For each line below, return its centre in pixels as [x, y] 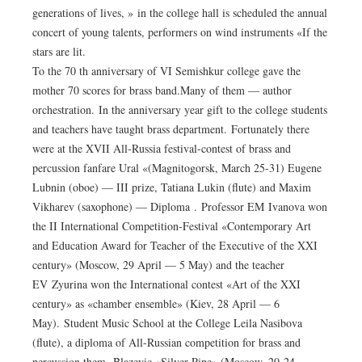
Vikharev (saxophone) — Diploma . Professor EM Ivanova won [180, 207]
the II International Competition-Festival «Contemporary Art [172, 226]
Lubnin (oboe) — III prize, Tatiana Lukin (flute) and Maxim [172, 187]
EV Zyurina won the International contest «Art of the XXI [166, 284]
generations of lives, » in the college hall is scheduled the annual [180, 13]
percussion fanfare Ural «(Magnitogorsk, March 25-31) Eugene [177, 168]
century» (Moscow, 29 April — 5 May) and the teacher [158, 265]
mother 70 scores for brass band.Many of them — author [162, 90]
